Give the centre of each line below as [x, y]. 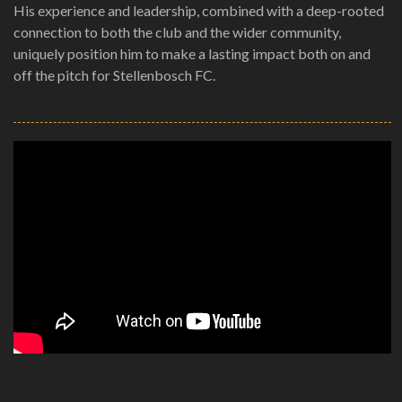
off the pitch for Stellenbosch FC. [114, 74]
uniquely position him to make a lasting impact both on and [192, 53]
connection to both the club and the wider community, [177, 31]
